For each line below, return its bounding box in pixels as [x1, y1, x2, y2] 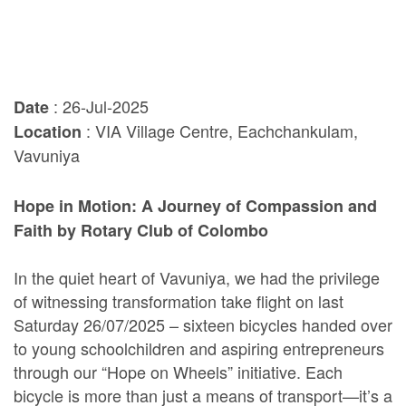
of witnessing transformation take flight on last [14, 288, 343, 313]
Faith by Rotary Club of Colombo [14, 217, 268, 242]
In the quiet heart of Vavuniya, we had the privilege [14, 265, 380, 289]
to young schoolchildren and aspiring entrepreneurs [14, 335, 384, 360]
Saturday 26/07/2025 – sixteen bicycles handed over [14, 312, 392, 336]
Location [14, 119, 82, 143]
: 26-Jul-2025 [49, 93, 149, 118]
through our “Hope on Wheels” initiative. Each [14, 359, 343, 383]
